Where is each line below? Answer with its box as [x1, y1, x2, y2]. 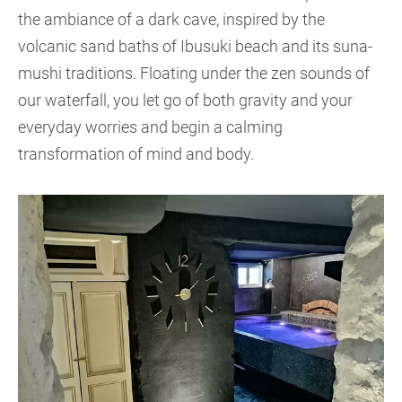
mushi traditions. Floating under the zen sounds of [18, 64, 370, 83]
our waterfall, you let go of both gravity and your [18, 91, 353, 109]
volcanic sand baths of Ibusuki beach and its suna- [18, 37, 372, 56]
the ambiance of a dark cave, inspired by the [18, 10, 325, 29]
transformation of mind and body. [18, 144, 254, 163]
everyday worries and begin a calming [18, 118, 283, 136]
